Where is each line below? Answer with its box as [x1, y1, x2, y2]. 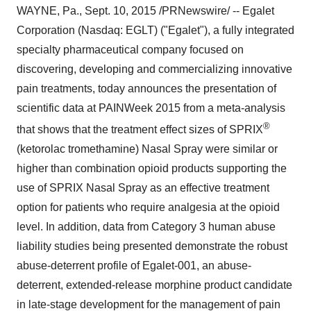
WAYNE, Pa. [17, 5, 79, 17]
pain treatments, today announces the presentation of [17, 83, 276, 94]
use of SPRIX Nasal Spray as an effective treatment [17, 182, 269, 194]
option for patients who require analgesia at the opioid [17, 201, 280, 214]
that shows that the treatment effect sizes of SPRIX [17, 124, 263, 136]
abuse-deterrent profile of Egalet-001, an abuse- [17, 260, 251, 272]
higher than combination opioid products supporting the [17, 162, 287, 175]
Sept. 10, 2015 [85, 5, 156, 17]
